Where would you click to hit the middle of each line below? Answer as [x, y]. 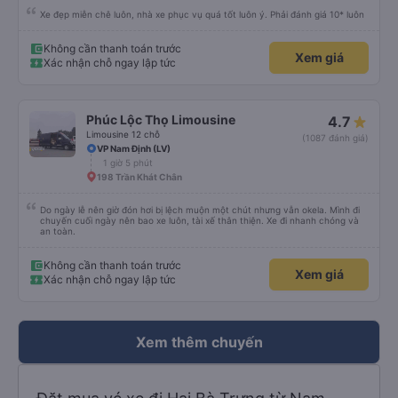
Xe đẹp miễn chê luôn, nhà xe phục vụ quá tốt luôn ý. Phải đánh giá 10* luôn [202, 14]
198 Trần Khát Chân [139, 177]
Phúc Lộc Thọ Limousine [161, 119]
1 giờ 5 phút [128, 163]
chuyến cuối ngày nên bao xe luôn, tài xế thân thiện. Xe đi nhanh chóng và [199, 220]
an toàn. [58, 231]
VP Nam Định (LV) [134, 148]
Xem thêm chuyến [199, 342]
